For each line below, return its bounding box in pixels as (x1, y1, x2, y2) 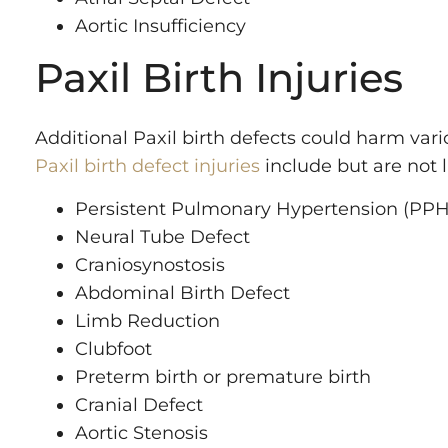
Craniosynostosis (75, 253, 225, 276)
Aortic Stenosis (75, 421, 208, 444)
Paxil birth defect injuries (35, 155, 260, 178)
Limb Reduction (75, 309, 220, 332)
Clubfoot (75, 337, 152, 360)
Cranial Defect (75, 393, 203, 416)
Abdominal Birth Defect (75, 281, 290, 304)
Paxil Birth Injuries (35, 53, 403, 103)
